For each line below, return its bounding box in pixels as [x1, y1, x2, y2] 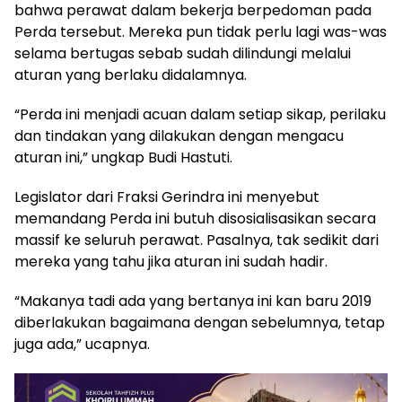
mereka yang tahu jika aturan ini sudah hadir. [14, 250, 328, 272]
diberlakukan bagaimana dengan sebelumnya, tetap [14, 311, 385, 333]
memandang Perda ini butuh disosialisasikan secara [14, 207, 376, 229]
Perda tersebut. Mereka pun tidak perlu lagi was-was [14, 21, 387, 42]
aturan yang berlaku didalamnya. [14, 64, 247, 85]
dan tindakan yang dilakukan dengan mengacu [14, 125, 344, 146]
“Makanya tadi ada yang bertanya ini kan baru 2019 [14, 290, 371, 311]
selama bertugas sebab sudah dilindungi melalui [14, 42, 351, 64]
